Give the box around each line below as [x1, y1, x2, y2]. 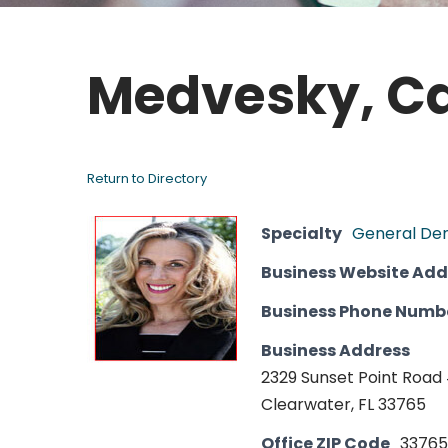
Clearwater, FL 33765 [261, 393, 426, 416]
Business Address [261, 339, 410, 362]
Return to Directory [87, 169, 207, 188]
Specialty [261, 222, 342, 245]
